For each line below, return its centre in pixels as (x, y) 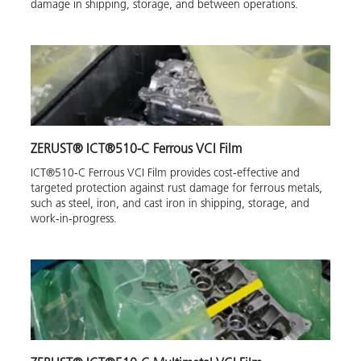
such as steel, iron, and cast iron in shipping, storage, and (170, 204)
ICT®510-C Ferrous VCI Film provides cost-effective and (165, 173)
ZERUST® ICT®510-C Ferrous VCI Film (136, 149)
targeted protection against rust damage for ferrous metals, (176, 189)
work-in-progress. (74, 219)
